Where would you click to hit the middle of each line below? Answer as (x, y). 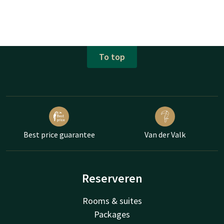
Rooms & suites (112, 200)
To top (112, 57)
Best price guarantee (59, 134)
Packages (112, 214)
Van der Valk (165, 134)
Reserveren (112, 178)
